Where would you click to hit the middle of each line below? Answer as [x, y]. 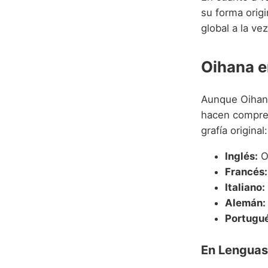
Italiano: [245, 188]
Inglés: [241, 156]
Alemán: [245, 203]
